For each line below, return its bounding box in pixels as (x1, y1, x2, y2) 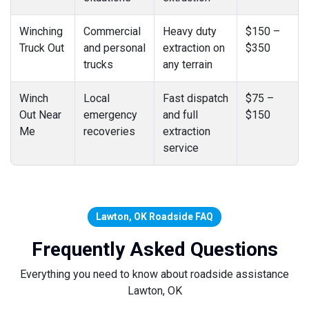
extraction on (163, 41, 225, 54)
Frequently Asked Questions (31, 237, 278, 261)
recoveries (83, 124, 135, 138)
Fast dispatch (163, 91, 228, 105)
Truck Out (19, 41, 64, 54)
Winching (19, 24, 63, 38)
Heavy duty (163, 24, 217, 38)
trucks (83, 57, 113, 71)
